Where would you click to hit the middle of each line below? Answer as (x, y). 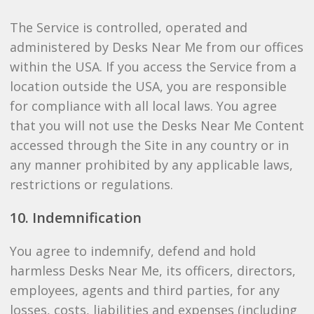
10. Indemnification (75, 218)
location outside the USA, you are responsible (148, 86)
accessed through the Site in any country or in (149, 145)
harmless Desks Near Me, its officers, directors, (152, 271)
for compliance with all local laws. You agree (143, 106)
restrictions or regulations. (91, 184)
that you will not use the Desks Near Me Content (157, 125)
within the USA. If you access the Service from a (153, 67)
